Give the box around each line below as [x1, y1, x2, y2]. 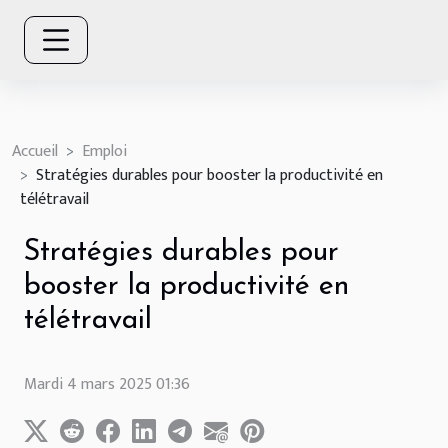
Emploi [82, 137, 127, 165]
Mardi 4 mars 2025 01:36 [24, 371, 190, 399]
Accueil [12, 137, 58, 165]
